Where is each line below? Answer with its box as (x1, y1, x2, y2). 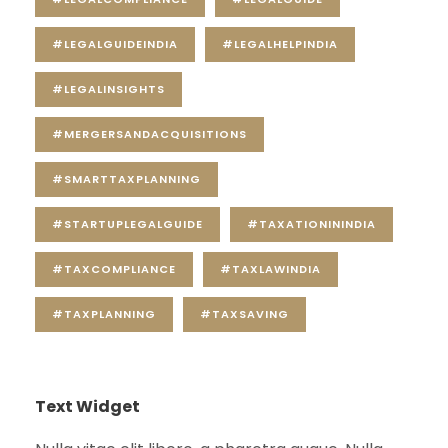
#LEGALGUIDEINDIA (52, 36, 178, 53)
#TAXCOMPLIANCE (52, 261, 176, 278)
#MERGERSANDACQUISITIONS (52, 126, 247, 143)
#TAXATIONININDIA (247, 216, 376, 233)
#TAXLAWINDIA (220, 261, 321, 278)
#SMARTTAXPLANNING (52, 171, 201, 188)
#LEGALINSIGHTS (52, 81, 165, 98)
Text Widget (35, 395, 140, 419)
